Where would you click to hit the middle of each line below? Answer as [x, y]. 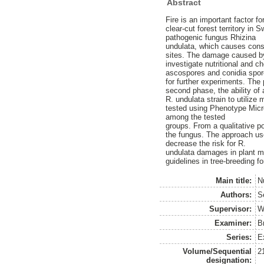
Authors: [236, 194]
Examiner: [233, 223]
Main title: [234, 180]
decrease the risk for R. [206, 144]
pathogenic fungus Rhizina [211, 38]
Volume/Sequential [217, 251]
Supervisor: [231, 209]
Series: [239, 237]
